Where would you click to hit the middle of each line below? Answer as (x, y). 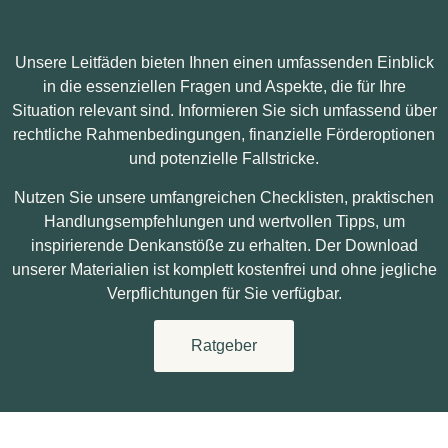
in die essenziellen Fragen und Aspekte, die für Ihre (224, 87)
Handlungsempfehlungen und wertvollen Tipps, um (224, 221)
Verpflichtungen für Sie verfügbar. (224, 293)
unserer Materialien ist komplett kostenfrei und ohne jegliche (224, 269)
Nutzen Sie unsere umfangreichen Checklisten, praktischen (224, 197)
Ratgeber (224, 346)
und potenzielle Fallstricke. (224, 159)
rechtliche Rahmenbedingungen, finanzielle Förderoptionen (224, 135)
